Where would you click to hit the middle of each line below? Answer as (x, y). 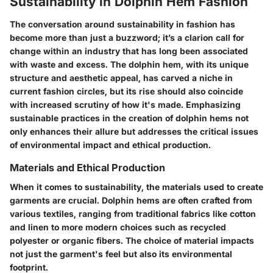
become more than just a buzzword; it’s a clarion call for (127, 38)
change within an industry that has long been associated (129, 51)
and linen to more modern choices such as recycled (118, 227)
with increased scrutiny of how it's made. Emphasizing (125, 105)
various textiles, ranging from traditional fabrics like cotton (133, 214)
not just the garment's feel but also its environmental (121, 254)
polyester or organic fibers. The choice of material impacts (132, 241)
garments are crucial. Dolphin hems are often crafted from (131, 200)
